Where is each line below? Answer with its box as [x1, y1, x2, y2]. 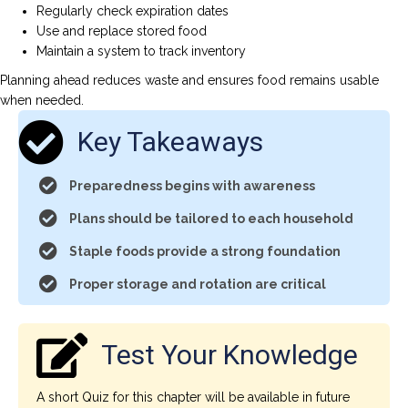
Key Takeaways [77, 126, 263, 158]
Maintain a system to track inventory [36, 44, 250, 59]
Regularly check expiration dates [36, 4, 232, 19]
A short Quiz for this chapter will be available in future [36, 390, 350, 405]
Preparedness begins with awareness [69, 178, 315, 194]
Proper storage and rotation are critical [69, 277, 326, 292]
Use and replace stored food [36, 24, 210, 39]
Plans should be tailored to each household [69, 211, 353, 227]
